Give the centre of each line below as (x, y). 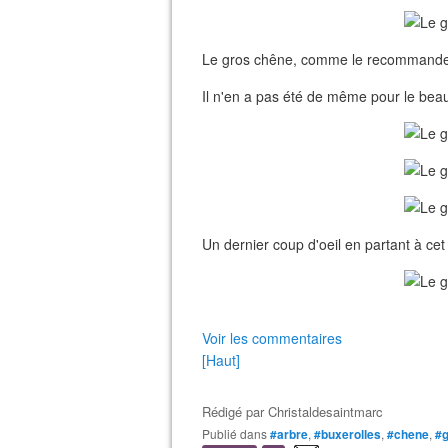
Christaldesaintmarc (325, 411)
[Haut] (221, 360)
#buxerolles (347, 434)
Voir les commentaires (272, 338)
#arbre (289, 434)
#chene (408, 434)
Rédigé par (235, 411)
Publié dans (238, 433)
